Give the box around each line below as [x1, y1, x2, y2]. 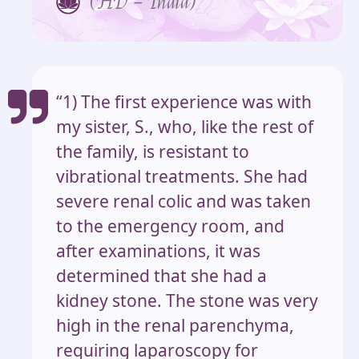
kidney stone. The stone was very [56, 288, 318, 312]
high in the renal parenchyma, [56, 313, 294, 337]
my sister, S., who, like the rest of [56, 115, 313, 138]
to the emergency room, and [56, 214, 284, 237]
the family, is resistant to [56, 139, 249, 163]
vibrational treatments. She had [56, 164, 308, 188]
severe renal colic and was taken [56, 189, 311, 212]
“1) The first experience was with [56, 90, 312, 113]
